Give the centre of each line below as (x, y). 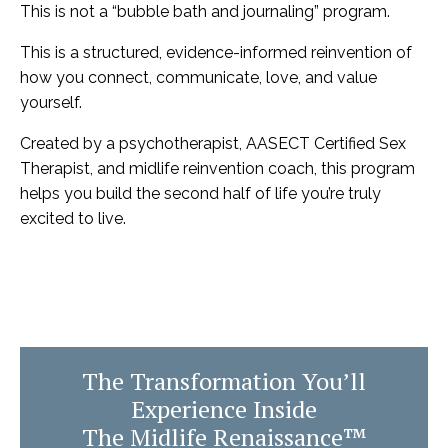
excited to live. (73, 219)
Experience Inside (224, 409)
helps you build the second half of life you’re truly (200, 194)
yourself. (51, 103)
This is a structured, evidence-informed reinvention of (216, 53)
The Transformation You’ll (224, 381)
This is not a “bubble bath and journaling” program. (205, 12)
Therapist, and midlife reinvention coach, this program (217, 169)
